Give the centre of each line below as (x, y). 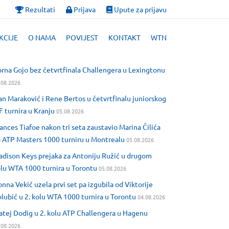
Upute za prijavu (140, 9)
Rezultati (39, 9)
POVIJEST (82, 37)
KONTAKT (124, 37)
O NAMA (42, 37)
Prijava (84, 9)
